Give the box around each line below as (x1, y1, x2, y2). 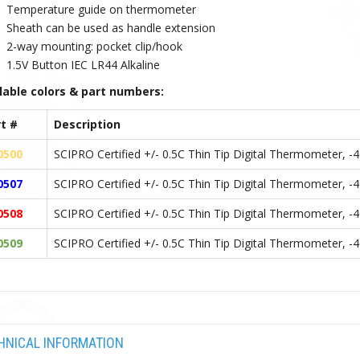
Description (53, 116, 121, 132)
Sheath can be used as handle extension (6, 19, 215, 35)
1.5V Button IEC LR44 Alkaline (6, 56, 160, 72)
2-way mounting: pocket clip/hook (6, 38, 182, 54)
